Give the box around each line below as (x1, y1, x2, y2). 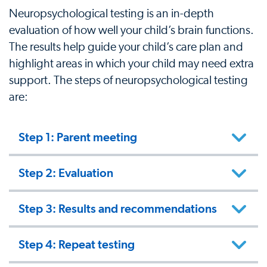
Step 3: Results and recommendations (18, 201, 217, 216)
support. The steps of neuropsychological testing (9, 74, 248, 86)
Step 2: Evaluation (18, 165, 113, 180)
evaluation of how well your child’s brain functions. (9, 24, 254, 36)
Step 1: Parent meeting (18, 129, 137, 144)
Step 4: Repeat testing (18, 237, 135, 252)
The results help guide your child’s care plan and (9, 41, 243, 53)
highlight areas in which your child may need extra (9, 57, 254, 70)
